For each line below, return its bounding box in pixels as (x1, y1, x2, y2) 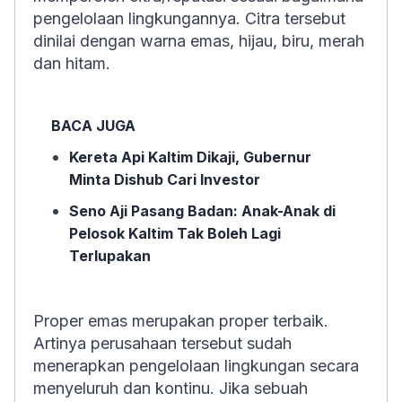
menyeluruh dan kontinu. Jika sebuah (33, 379, 308, 398)
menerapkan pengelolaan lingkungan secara (33, 356, 359, 375)
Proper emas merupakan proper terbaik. (33, 311, 328, 330)
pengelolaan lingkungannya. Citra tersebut (33, 9, 345, 28)
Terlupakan (69, 247, 151, 265)
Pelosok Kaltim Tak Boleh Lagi (69, 224, 281, 242)
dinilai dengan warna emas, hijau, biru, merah (33, 31, 364, 50)
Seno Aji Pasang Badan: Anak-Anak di (69, 202, 336, 220)
